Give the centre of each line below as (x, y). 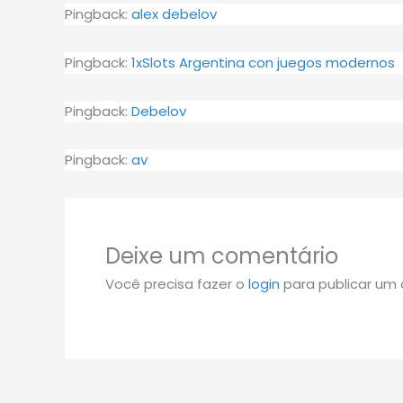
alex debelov (174, 14)
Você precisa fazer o (177, 284)
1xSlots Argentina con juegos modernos (263, 63)
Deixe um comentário (222, 256)
